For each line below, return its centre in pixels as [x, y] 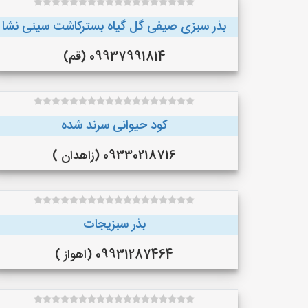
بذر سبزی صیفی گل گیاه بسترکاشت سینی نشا [114, 27]
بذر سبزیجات [114, 225]
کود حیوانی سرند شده [114, 126]
